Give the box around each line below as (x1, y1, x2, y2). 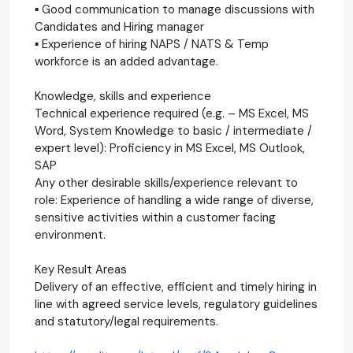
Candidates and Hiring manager (35, 18, 204, 35)
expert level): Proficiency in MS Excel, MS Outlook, (35, 139, 305, 156)
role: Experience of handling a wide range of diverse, (35, 191, 314, 208)
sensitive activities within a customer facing (35, 209, 276, 225)
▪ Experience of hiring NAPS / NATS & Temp (35, 35, 269, 52)
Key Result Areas (35, 261, 127, 277)
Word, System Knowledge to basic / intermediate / (35, 122, 312, 139)
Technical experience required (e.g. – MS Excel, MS (35, 105, 309, 121)
